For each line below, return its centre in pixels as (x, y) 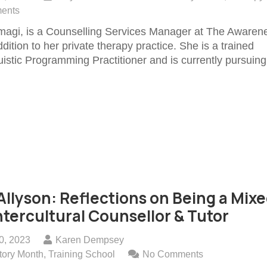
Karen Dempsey (90, 239)
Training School (82, 254)
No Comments (173, 254)
